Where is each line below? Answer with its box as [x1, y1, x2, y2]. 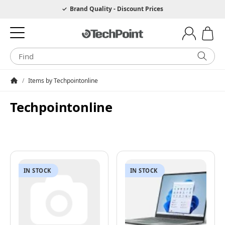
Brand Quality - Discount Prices [68, 4, 164, 13]
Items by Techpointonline [28, 76, 98, 85]
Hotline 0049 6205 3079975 [13, 4, 94, 13]
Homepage [10, 83, 41, 92]
